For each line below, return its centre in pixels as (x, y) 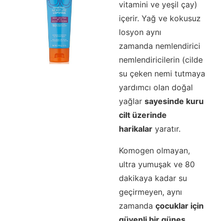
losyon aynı (140, 32)
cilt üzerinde (143, 115)
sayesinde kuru (174, 101)
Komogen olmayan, (154, 150)
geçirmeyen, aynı (150, 192)
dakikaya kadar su (153, 178)
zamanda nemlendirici (159, 46)
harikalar (135, 129)
